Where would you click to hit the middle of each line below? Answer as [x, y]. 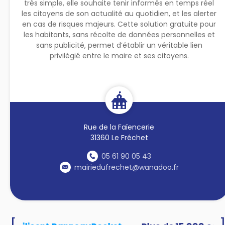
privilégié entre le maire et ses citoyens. [119, 55]
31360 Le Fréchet [119, 137]
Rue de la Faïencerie [119, 127]
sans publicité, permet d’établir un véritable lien [119, 45]
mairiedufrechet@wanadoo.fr [126, 167]
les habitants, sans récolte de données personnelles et [119, 34]
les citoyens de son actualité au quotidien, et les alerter [119, 13]
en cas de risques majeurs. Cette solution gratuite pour [119, 24]
